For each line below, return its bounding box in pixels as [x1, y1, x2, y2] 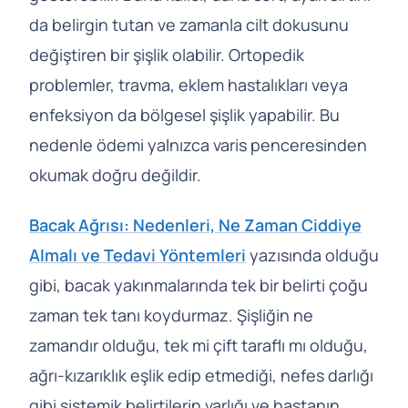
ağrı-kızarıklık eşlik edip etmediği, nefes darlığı [29, 364, 373, 386]
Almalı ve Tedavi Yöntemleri [29, 244, 246, 266]
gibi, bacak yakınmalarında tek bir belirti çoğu [29, 274, 368, 296]
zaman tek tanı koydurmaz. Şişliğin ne [29, 304, 313, 326]
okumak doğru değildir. [29, 164, 201, 186]
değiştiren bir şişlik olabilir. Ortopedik [29, 44, 304, 66]
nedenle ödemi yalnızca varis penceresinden [29, 134, 367, 156]
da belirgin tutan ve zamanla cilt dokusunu [29, 14, 349, 36]
